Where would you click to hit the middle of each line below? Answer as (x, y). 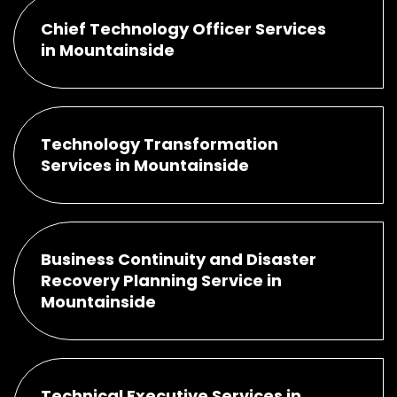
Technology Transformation (160, 144)
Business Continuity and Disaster (179, 259)
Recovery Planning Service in (161, 280)
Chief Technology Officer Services (183, 28)
